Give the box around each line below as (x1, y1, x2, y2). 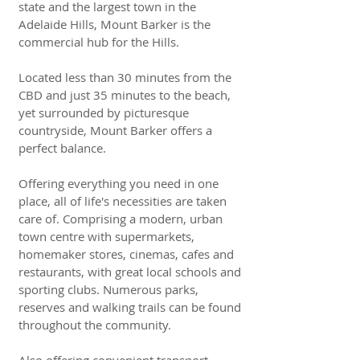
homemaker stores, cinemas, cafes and (18, 246, 234, 262)
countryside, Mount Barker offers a (18, 122, 212, 138)
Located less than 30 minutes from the (18, 69, 231, 85)
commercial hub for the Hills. (18, 34, 182, 50)
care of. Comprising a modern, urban (18, 211, 223, 227)
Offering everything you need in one (18, 175, 219, 191)
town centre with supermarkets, (18, 228, 194, 244)
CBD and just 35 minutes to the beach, (18, 87, 231, 103)
